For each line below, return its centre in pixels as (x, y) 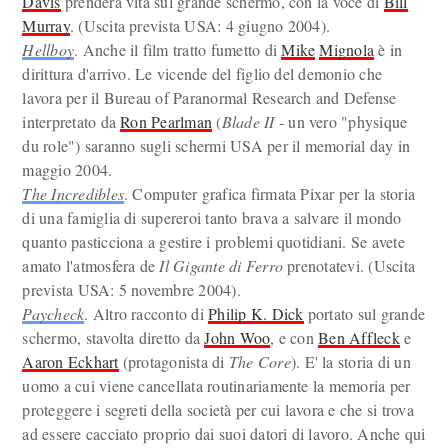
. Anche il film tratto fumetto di (178, 49)
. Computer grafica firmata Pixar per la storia (270, 193)
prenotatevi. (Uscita (349, 265)
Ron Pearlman (166, 121)
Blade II (248, 121)
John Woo (237, 337)
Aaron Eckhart (70, 361)
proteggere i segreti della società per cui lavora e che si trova (218, 409)
